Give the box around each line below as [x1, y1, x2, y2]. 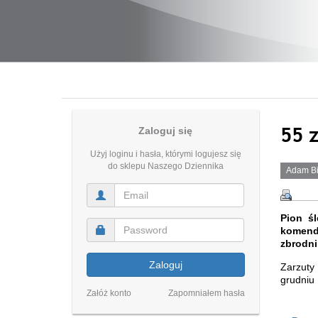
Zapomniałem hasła [168, 288, 245, 298]
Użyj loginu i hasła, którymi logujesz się [89, 149, 241, 159]
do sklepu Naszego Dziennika [107, 161, 224, 171]
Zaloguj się [138, 125, 193, 136]
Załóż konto [87, 288, 131, 298]
